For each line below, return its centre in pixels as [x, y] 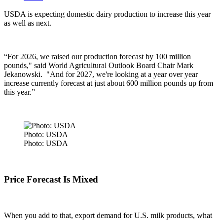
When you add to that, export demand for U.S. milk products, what [108, 215]
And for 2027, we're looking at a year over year [124, 74]
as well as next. [28, 23]
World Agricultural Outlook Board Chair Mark [121, 66]
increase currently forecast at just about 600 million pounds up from [109, 83]
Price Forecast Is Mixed [51, 180]
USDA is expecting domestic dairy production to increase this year [107, 14]
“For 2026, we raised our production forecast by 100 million [97, 57]
